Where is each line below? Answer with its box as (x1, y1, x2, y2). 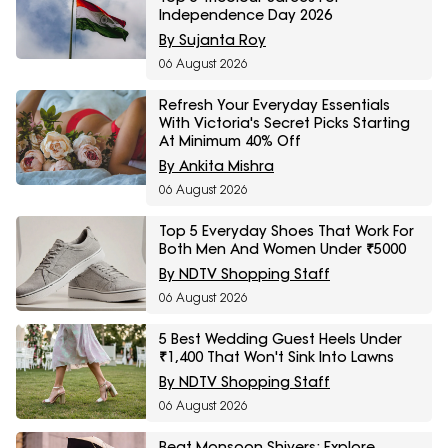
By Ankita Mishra (159, 157, 274, 176)
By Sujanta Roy (159, 31, 266, 50)
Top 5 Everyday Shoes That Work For (159, 222, 414, 241)
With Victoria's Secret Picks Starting (159, 114, 410, 133)
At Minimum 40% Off (159, 132, 301, 151)
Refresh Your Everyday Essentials (159, 96, 390, 115)
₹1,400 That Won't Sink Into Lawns (159, 348, 394, 367)
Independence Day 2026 (159, 6, 332, 25)
